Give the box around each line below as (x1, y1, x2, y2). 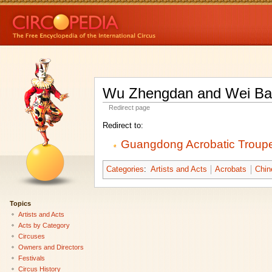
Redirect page (109, 104, 151, 112)
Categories (106, 165, 144, 174)
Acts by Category (18, 221, 70, 229)
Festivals (18, 254, 45, 262)
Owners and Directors (18, 243, 84, 251)
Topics (9, 199, 31, 207)
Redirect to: (102, 121, 143, 131)
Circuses (18, 232, 45, 240)
